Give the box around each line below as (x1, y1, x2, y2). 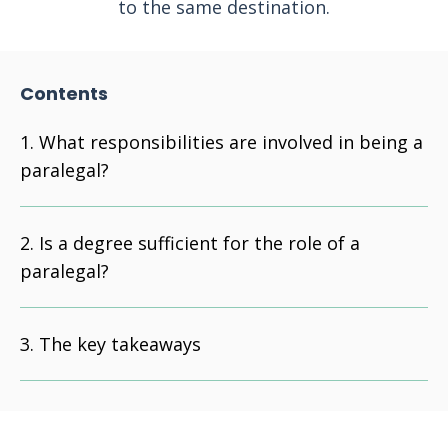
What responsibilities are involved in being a (39, 130, 423, 154)
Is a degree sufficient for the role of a (39, 231, 360, 255)
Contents (20, 81, 108, 106)
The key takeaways (39, 332, 201, 356)
